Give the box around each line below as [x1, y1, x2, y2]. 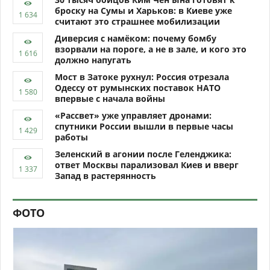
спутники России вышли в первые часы [55, 120, 233, 132]
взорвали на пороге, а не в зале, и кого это [55, 43, 246, 55]
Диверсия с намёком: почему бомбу [55, 32, 216, 44]
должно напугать [55, 54, 131, 66]
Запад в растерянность [55, 169, 156, 181]
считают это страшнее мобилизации [55, 15, 220, 27]
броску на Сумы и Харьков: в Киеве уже [55, 4, 232, 16]
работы [55, 131, 88, 143]
